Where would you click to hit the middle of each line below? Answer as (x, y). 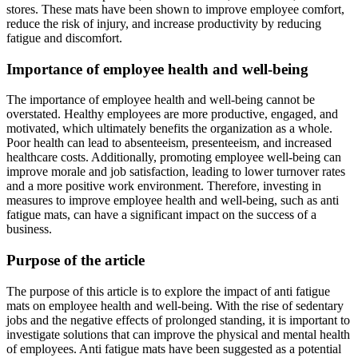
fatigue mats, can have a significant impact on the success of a (161, 215)
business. (29, 229)
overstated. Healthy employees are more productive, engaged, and (172, 114)
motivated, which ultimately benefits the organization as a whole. (169, 129)
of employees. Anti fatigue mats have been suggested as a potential (174, 348)
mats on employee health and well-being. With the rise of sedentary (175, 305)
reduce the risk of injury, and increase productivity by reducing (164, 24)
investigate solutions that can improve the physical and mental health (178, 334)
